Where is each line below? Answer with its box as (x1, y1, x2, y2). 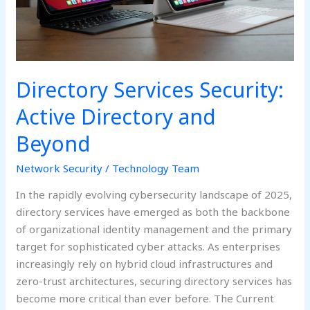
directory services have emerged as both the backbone (16, 205, 291, 219)
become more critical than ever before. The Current (16, 291, 275, 305)
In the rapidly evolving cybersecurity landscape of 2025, (16, 188, 293, 201)
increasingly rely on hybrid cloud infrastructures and (16, 257, 273, 271)
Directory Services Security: (16, 75, 284, 104)
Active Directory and (16, 102, 217, 131)
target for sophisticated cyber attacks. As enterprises (16, 239, 281, 253)
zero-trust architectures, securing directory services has (16, 274, 293, 288)
